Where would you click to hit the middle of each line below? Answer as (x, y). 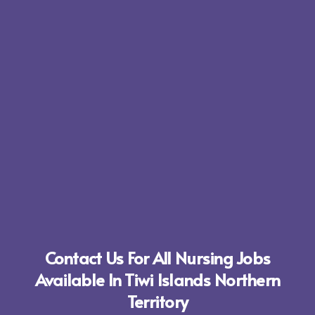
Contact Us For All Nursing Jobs (157, 257)
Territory (157, 301)
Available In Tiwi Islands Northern (157, 279)
